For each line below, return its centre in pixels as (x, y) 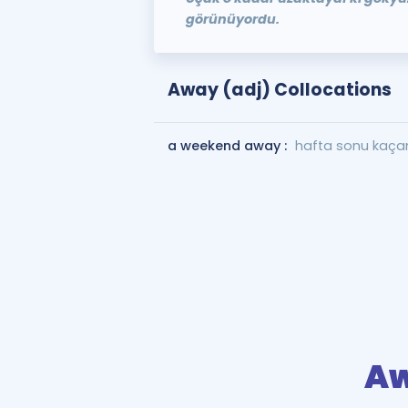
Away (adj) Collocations (279, 90)
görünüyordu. (232, 19)
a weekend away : (229, 146)
